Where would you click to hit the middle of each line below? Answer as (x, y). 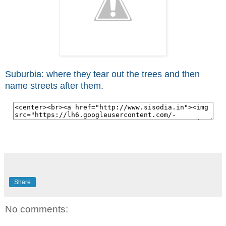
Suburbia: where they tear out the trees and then (102, 74)
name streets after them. (54, 86)
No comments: (37, 209)
